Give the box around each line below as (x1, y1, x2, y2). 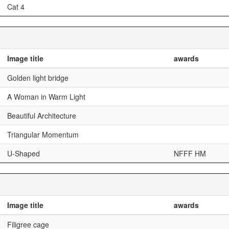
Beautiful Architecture (7, 110, 76, 121)
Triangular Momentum (7, 129, 79, 140)
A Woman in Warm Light (7, 91, 85, 102)
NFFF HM (174, 148, 206, 158)
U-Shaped (7, 148, 40, 158)
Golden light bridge (7, 73, 68, 83)
